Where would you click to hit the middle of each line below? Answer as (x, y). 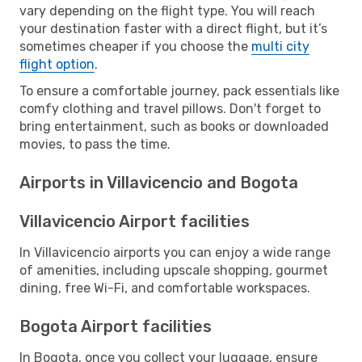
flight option (57, 64)
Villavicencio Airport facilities (135, 221)
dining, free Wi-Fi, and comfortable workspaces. (165, 288)
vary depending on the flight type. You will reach (167, 11)
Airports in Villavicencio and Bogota (159, 182)
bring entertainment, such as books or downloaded (174, 126)
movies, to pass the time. (95, 144)
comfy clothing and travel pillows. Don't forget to (170, 108)
